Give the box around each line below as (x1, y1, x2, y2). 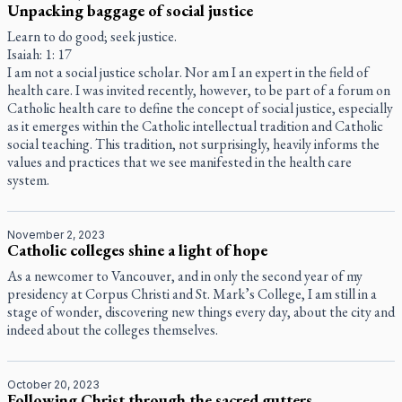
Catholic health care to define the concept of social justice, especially (7, 99, 393, 118)
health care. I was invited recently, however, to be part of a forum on (7, 81, 390, 100)
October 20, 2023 (7, 378, 100, 391)
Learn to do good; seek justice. (7, 27, 177, 46)
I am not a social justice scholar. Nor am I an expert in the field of (7, 63, 369, 82)
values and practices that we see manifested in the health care (7, 153, 352, 171)
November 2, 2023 (7, 228, 105, 241)
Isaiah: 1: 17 (7, 45, 72, 64)
